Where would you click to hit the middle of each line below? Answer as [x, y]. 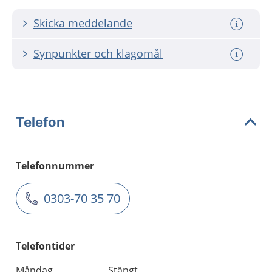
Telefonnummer [55, 166]
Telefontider [45, 246]
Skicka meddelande [83, 23]
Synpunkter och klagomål [98, 53]
